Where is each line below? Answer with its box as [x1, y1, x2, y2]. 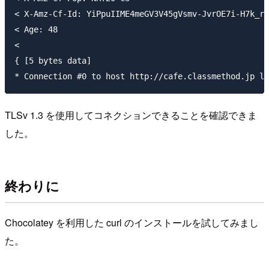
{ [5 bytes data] [14, 55, 91, 65]
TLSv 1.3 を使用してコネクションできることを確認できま [5, 107, 257, 122]
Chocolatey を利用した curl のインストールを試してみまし [5, 215, 259, 229]
